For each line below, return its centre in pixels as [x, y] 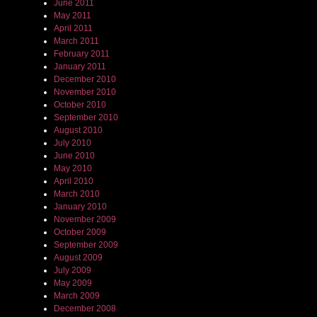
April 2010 [74, 181]
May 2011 [73, 16]
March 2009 [77, 296]
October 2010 [80, 105]
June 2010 [74, 156]
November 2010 [85, 92]
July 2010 [73, 143]
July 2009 [73, 270]
